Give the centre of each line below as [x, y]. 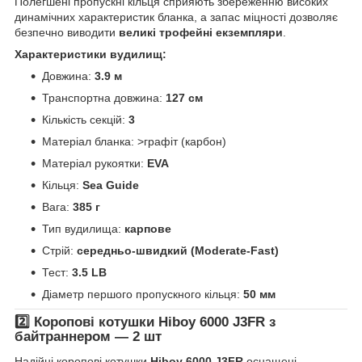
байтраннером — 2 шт [88, 337]
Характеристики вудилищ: [90, 55]
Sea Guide [111, 185]
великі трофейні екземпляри [201, 33]
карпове [148, 229]
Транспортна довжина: [104, 98]
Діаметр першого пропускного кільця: [143, 295]
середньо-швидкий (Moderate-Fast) [178, 251]
